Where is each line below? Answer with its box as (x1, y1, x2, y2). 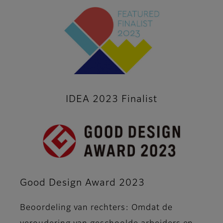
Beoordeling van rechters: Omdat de (20, 204, 173, 212)
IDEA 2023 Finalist (66, 95, 157, 105)
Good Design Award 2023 (20, 178, 145, 188)
